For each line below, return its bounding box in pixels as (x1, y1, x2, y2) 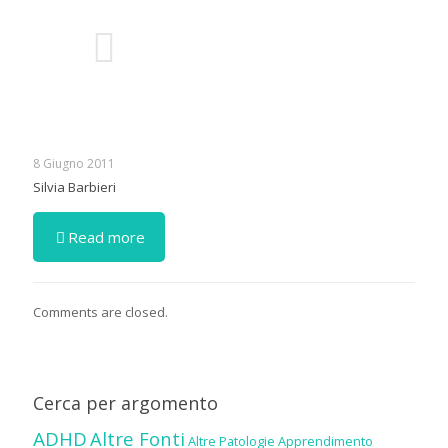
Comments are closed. (33, 303, 168, 321)
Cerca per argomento (33, 391, 218, 415)
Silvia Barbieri (33, 178, 116, 196)
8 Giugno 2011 (33, 155, 115, 172)
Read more (68, 227, 145, 247)
